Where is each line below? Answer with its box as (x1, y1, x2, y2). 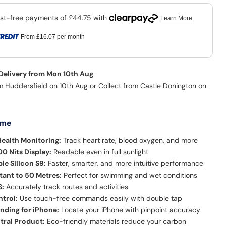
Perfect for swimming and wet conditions (62, 171, 198, 180)
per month (55, 33, 85, 41)
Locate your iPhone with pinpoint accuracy (59, 205, 201, 215)
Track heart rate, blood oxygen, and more (61, 136, 198, 145)
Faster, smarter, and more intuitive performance (46, 159, 204, 168)
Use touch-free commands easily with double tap (18, 194, 183, 203)
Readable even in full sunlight (51, 147, 149, 157)
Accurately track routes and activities (4, 182, 129, 192)
